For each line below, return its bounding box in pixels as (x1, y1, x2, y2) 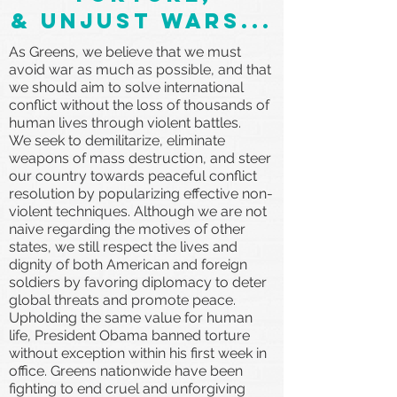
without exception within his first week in (9, 344, 267, 362)
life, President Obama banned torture (9, 326, 250, 344)
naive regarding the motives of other (9, 220, 245, 237)
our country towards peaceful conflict (9, 167, 257, 184)
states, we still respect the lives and (9, 237, 237, 255)
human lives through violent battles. (9, 113, 241, 131)
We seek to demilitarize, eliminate (9, 131, 225, 149)
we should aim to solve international (9, 78, 244, 96)
